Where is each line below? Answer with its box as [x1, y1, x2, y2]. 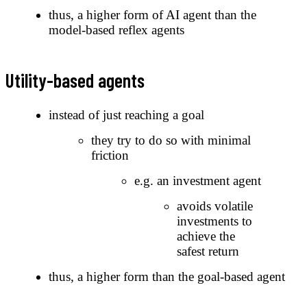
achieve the [177, 229, 235, 244]
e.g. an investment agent [134, 173, 261, 188]
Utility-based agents [5, 69, 145, 93]
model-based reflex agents [48, 23, 184, 38]
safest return [177, 244, 239, 259]
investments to [177, 214, 252, 229]
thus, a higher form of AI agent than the [48, 8, 256, 23]
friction [91, 148, 129, 163]
